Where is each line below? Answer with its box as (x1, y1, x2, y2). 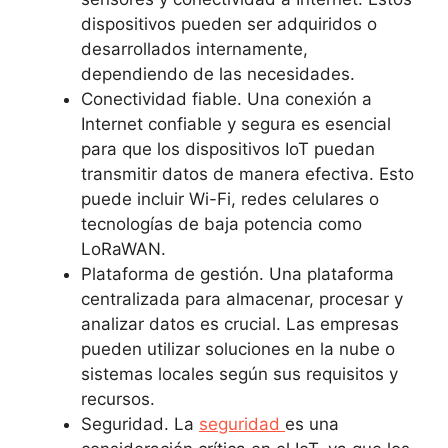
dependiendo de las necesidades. (81, 64, 355, 85)
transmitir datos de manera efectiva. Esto (81, 164, 414, 185)
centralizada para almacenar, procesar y (81, 289, 403, 310)
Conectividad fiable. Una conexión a (81, 89, 372, 110)
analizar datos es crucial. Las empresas (81, 314, 399, 335)
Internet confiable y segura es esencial (81, 114, 391, 135)
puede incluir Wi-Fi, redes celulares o (81, 189, 379, 210)
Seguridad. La (81, 414, 199, 435)
